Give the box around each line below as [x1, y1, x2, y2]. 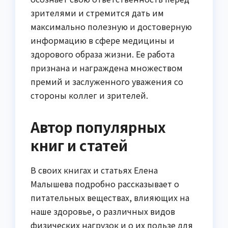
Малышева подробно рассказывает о [31, 177, 179, 190]
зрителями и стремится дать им [31, 6, 164, 19]
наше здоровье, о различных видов [31, 205, 175, 217]
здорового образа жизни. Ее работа [31, 47, 175, 60]
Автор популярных [31, 116, 166, 137]
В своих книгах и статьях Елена [31, 163, 158, 176]
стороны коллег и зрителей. [31, 89, 148, 101]
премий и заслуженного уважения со [31, 75, 183, 88]
